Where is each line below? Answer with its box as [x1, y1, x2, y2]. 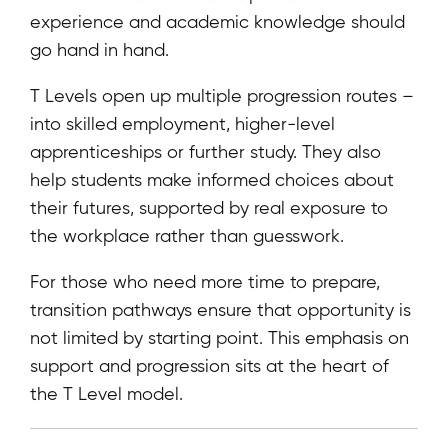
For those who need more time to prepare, [30, 271, 380, 293]
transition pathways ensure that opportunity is [30, 299, 411, 321]
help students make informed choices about [30, 169, 394, 191]
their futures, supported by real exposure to [30, 197, 388, 219]
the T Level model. [30, 383, 183, 405]
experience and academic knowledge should [30, 11, 405, 33]
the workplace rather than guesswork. [30, 225, 344, 247]
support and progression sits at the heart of [30, 355, 389, 377]
